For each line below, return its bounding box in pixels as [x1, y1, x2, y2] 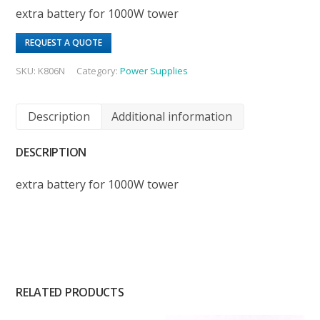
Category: [76, 64, 121, 77]
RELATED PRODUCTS [16, 284, 124, 300]
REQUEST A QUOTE [25, 36, 103, 49]
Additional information [111, 108, 233, 124]
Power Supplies [120, 64, 189, 77]
